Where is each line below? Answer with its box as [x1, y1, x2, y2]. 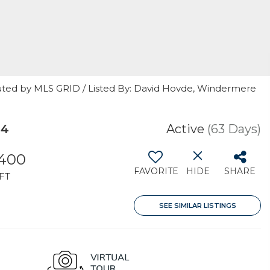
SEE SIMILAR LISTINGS [159, 201, 236, 210]
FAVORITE [134, 166, 178, 177]
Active [166, 122, 204, 136]
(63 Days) [207, 122, 261, 136]
